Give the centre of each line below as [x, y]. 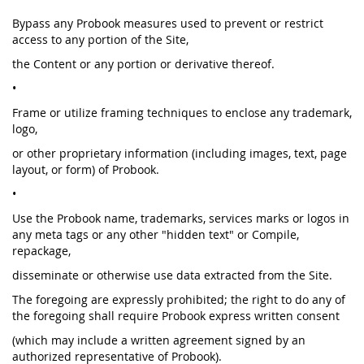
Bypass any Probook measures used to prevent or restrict [168, 23]
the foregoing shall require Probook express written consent [176, 316]
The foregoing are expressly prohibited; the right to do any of [179, 299]
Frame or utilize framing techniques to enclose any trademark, [182, 113]
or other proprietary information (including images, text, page [180, 153]
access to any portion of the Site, [100, 39]
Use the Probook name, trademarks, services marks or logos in [181, 218]
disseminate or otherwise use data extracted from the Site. [172, 275]
